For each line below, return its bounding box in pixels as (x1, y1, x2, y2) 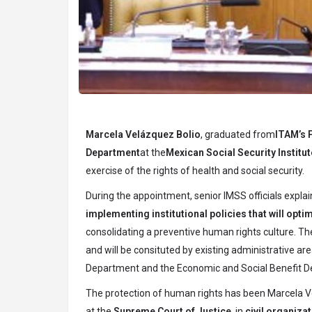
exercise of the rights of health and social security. (86, 165, 304, 177)
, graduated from (201, 129, 275, 141)
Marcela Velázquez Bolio (86, 129, 201, 141)
